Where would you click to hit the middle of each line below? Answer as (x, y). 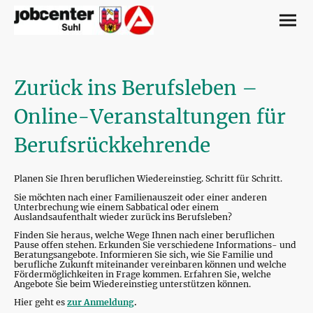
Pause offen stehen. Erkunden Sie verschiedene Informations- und (155, 245)
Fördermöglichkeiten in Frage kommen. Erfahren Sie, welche (143, 274)
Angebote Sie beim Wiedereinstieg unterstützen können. (132, 284)
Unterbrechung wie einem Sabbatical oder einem (116, 207)
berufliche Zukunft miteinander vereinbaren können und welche (150, 264)
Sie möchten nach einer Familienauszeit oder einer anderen (140, 197)
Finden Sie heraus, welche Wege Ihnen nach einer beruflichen (144, 235)
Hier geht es (41, 303)
